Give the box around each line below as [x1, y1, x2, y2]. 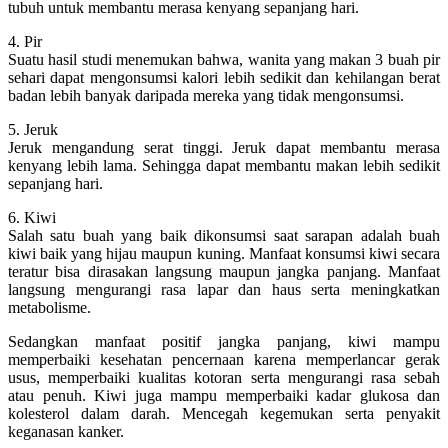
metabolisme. [8, 298, 91, 316]
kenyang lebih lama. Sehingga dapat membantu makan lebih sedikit [8, 156, 440, 174]
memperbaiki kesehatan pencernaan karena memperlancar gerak [8, 350, 440, 368]
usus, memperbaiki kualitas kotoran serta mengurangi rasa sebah [8, 368, 440, 386]
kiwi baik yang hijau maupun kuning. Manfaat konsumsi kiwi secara [8, 244, 440, 262]
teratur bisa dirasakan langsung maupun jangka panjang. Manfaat [8, 262, 440, 280]
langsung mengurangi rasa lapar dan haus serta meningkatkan [8, 280, 440, 298]
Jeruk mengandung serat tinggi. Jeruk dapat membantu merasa [8, 138, 440, 156]
